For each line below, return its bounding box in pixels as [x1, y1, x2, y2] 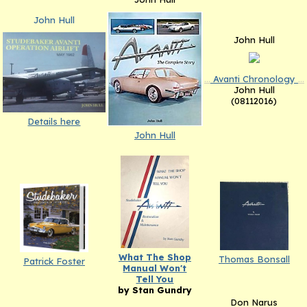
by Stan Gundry [117, 284, 192, 295]
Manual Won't [123, 262, 187, 273]
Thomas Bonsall [218, 253, 290, 265]
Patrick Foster [23, 255, 85, 267]
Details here [27, 116, 81, 127]
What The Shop [118, 251, 191, 262]
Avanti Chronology [210, 73, 298, 85]
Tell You [136, 273, 174, 284]
